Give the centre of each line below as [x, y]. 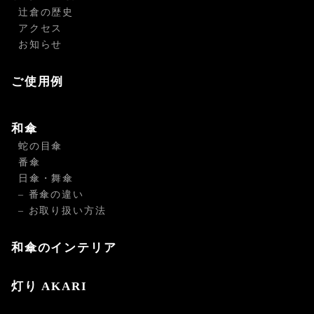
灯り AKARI [49, 287]
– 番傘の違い [51, 195]
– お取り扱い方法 [62, 211]
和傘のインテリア [64, 248]
